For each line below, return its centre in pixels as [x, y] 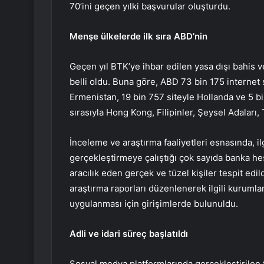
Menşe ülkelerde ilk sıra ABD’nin [138, 37]
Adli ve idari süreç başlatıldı [129, 234]
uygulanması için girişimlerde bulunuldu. [154, 204]
